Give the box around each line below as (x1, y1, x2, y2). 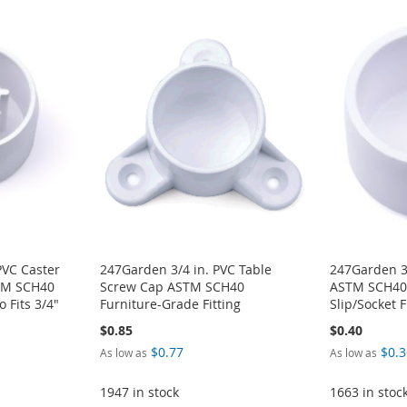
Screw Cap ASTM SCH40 (99, 277, 244, 295)
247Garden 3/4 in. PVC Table (99, 260, 272, 278)
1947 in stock (99, 382, 179, 401)
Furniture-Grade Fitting (99, 294, 241, 313)
